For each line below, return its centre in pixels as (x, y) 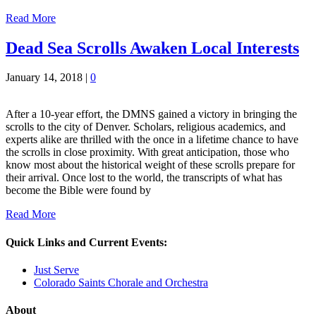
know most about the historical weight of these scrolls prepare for (150, 165)
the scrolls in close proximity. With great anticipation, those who (147, 152)
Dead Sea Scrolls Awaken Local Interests (152, 48)
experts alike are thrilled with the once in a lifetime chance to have (152, 140)
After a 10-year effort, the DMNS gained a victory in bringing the (151, 114)
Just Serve (56, 269)
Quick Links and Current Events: (86, 242)
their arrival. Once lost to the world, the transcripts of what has (144, 178)
